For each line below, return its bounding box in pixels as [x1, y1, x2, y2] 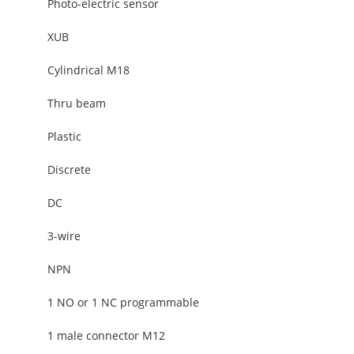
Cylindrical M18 [47, 62, 130, 77]
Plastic [47, 129, 81, 144]
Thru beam [47, 96, 106, 111]
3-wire [47, 228, 81, 243]
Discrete [47, 162, 91, 177]
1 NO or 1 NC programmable [47, 295, 199, 310]
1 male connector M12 [47, 328, 165, 343]
